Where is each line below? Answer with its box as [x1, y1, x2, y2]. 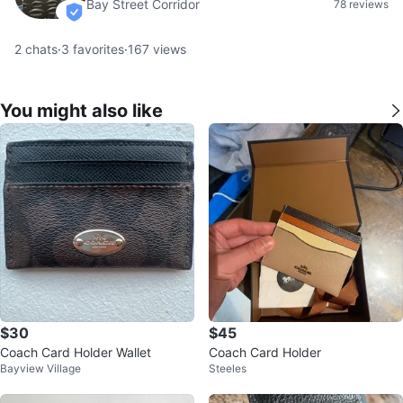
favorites [69, 41, 124, 57]
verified [73, 12, 118, 28]
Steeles [209, 362, 246, 375]
